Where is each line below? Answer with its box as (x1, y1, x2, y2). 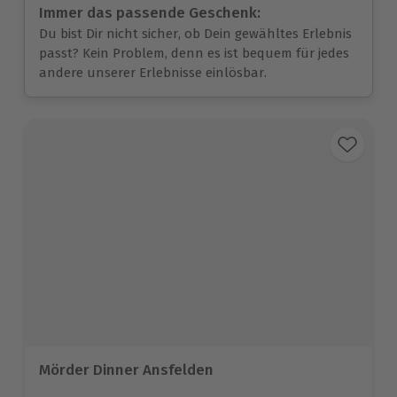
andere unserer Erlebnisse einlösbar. (39, 65, 267, 82)
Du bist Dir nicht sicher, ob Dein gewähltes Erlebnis (39, 26, 352, 43)
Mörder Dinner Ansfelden (39, 360, 214, 379)
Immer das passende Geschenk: (39, 4, 261, 23)
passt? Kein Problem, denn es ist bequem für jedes (39, 45, 349, 62)
